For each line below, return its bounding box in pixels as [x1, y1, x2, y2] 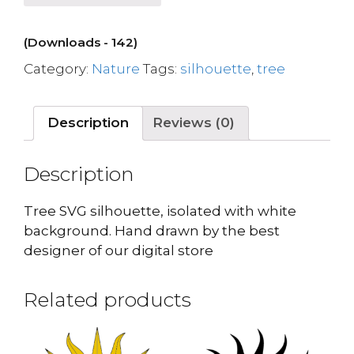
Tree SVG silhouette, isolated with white [24, 203, 296, 219]
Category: [24, 60, 92, 77]
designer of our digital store [24, 243, 213, 258]
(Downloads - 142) [24, 34, 137, 50]
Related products [24, 288, 191, 311]
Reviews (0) [153, 115, 235, 130]
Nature [92, 60, 140, 77]
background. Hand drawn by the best [24, 223, 280, 239]
